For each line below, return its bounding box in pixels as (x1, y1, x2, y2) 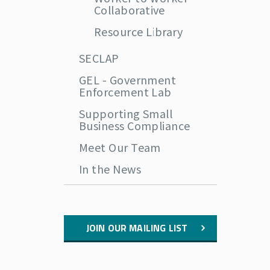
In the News (79, 161, 141, 177)
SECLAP (79, 50, 119, 66)
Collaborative (94, 2, 165, 17)
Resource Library (94, 24, 183, 39)
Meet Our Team (79, 139, 161, 155)
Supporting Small (79, 105, 173, 121)
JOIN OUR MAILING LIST (86, 221, 188, 235)
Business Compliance (79, 118, 190, 133)
